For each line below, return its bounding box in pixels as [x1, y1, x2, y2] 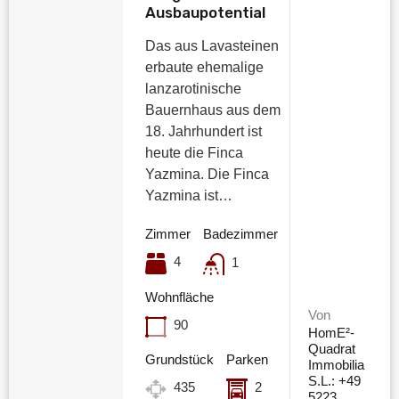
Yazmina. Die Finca [145, 167, 270, 183]
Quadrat [307, 340, 355, 356]
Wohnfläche [145, 289, 215, 305]
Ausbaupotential [145, 4, 266, 22]
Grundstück [145, 351, 215, 367]
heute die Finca [145, 145, 244, 161]
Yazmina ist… [145, 188, 233, 204]
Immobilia [307, 356, 364, 372]
